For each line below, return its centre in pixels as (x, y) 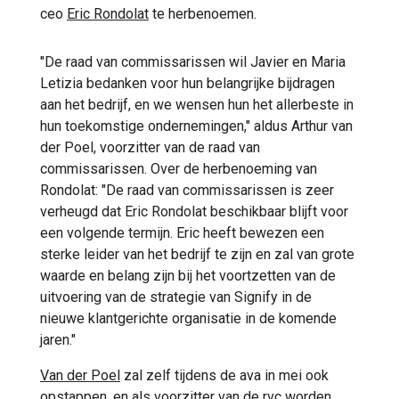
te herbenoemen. (203, 13)
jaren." (58, 339)
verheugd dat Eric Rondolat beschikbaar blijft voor (194, 211)
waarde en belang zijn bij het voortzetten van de (188, 275)
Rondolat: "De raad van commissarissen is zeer (187, 190)
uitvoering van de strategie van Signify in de (176, 297)
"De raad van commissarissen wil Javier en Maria (193, 61)
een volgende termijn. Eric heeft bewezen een (182, 232)
